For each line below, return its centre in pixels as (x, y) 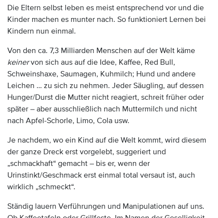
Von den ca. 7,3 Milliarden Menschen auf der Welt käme (101, 51)
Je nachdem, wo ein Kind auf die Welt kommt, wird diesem (107, 140)
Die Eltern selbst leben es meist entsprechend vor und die (106, 8)
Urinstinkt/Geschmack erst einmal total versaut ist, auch (101, 175)
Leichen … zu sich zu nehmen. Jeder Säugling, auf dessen (106, 86)
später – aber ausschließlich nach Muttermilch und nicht (102, 109)
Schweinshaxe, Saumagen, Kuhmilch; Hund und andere (101, 74)
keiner (18, 62)
